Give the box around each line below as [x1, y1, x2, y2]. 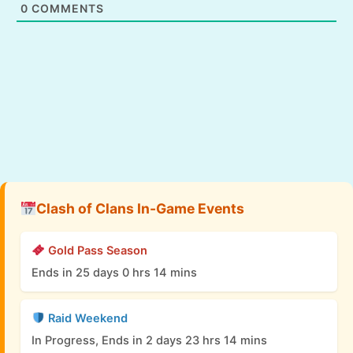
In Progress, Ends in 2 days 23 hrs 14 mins [32, 333, 267, 347]
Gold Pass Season [44, 243, 147, 258]
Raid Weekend [44, 310, 128, 325]
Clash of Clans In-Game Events [35, 199, 244, 217]
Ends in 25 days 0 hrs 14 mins [32, 265, 197, 280]
